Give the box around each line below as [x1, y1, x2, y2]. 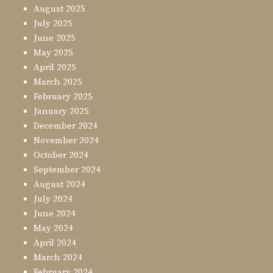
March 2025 [34, 76, 82, 88]
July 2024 [34, 193, 73, 205]
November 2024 [34, 135, 99, 147]
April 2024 [34, 237, 76, 249]
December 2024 [34, 120, 97, 132]
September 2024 [34, 164, 101, 176]
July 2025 [34, 18, 73, 30]
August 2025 [34, 3, 85, 15]
